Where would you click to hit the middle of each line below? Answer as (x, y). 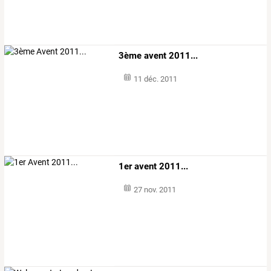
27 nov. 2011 (155, 190)
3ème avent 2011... (158, 55)
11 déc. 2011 (155, 79)
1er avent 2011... (154, 167)
